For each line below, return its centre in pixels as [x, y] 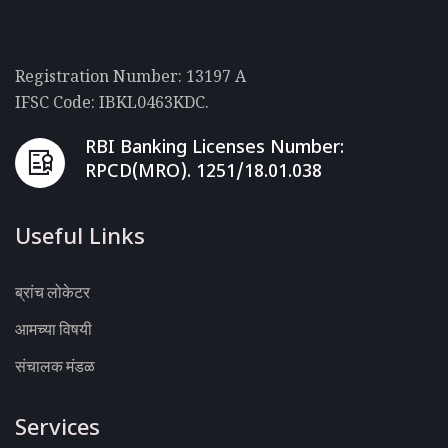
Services [57, 429]
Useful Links [80, 238]
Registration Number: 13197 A [130, 75]
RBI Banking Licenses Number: [214, 148]
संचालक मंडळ [55, 365]
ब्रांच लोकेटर [52, 291]
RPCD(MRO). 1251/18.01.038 [203, 172]
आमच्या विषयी [53, 328]
